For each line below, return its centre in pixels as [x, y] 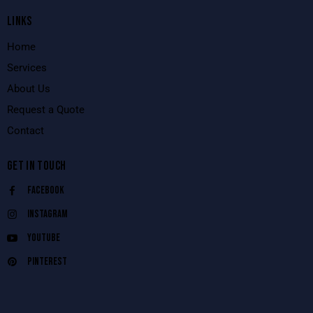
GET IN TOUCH [37, 166]
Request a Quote [46, 110]
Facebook [45, 191]
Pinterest [47, 262]
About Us [29, 89]
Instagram [47, 214]
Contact [26, 131]
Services [27, 68]
